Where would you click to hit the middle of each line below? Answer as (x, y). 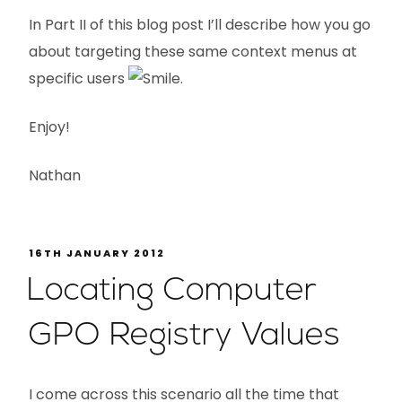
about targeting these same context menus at (193, 52)
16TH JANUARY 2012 (97, 253)
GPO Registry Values (184, 336)
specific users (79, 79)
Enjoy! (49, 127)
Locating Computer (172, 291)
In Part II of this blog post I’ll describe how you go (200, 25)
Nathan (55, 175)
